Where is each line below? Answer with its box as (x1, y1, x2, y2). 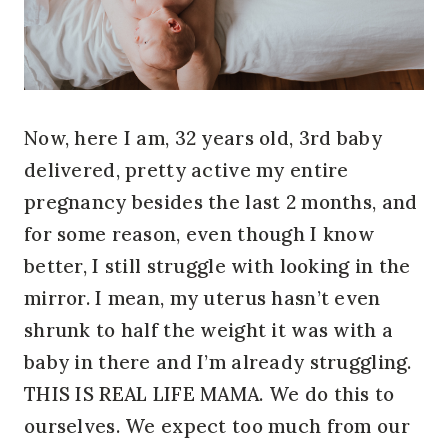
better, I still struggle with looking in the (24, 253, 411, 278)
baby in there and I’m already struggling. (24, 349, 412, 374)
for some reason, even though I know (24, 221, 374, 246)
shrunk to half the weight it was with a (24, 317, 394, 342)
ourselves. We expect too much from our (24, 413, 410, 438)
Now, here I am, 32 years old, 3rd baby (24, 125, 382, 150)
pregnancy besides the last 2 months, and (24, 189, 418, 214)
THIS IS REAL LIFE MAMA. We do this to (24, 381, 395, 406)
